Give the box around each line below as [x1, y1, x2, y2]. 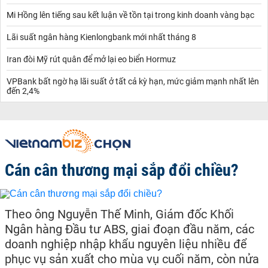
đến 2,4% [7, 86, 39, 96]
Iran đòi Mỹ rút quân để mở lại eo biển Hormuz [7, 54, 176, 64]
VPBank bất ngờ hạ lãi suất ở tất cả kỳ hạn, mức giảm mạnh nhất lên [7, 76, 259, 86]
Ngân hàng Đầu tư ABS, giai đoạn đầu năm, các [5, 222, 254, 237]
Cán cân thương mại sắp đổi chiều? [5, 160, 239, 180]
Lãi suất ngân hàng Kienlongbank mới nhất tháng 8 [7, 32, 196, 42]
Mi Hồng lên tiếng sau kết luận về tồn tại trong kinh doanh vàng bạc [7, 10, 254, 20]
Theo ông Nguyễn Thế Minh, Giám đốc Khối [5, 207, 234, 222]
